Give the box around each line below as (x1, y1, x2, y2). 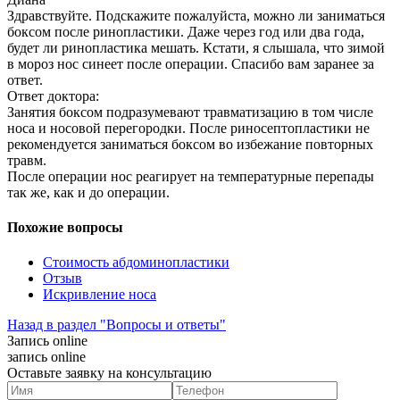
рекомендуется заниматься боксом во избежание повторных (7, 136, 373, 152)
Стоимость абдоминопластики (43, 254, 229, 271)
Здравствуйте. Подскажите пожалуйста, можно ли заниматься (7, 7, 385, 23)
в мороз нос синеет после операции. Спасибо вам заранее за (7, 55, 374, 71)
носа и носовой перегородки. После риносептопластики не (7, 120, 370, 136)
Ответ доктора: (7, 87, 99, 104)
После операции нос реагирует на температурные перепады (7, 168, 374, 184)
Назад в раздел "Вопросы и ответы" (7, 317, 226, 333)
